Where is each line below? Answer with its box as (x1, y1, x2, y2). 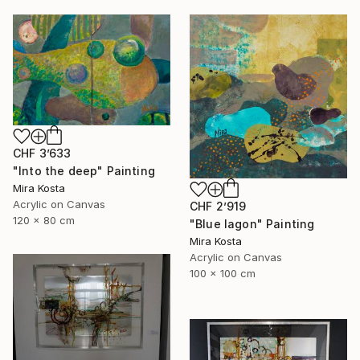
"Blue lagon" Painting (190, 216, 315, 231)
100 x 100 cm (190, 266, 256, 280)
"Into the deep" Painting (13, 164, 155, 178)
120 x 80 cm (13, 214, 75, 227)
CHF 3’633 (13, 146, 72, 161)
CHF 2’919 (190, 198, 247, 213)
